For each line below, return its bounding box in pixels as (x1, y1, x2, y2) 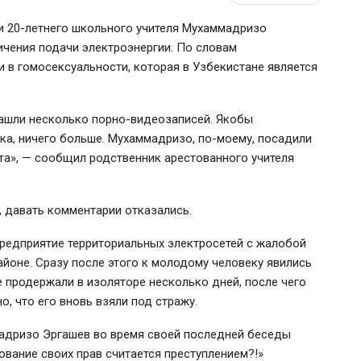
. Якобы (210, 111, 253, 127)
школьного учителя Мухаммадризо (68, 20, 267, 35)
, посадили (252, 131, 312, 146)
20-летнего (7, 20, 68, 35)
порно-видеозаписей (92, 111, 210, 127)
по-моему (198, 131, 252, 146)
